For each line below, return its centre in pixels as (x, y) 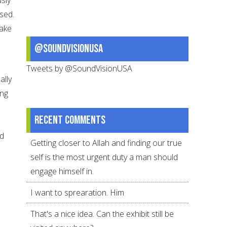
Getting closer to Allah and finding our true (106, 143)
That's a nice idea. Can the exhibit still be (102, 214)
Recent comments (70, 120)
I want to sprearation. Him (78, 193)
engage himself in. (62, 172)
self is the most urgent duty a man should (104, 157)
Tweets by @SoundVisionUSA (80, 68)
